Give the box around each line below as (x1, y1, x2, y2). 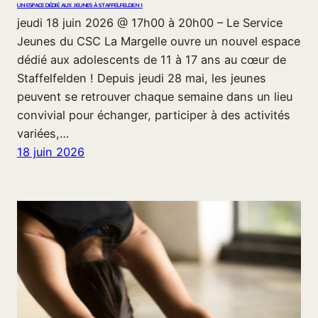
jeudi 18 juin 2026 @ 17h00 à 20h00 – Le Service (17, 16, 283, 31)
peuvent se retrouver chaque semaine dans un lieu (17, 89, 292, 104)
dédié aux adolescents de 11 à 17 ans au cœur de (17, 53, 286, 67)
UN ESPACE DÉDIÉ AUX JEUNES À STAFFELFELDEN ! (17, 1, 143, 10)
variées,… (17, 126, 69, 141)
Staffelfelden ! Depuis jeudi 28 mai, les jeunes (17, 71, 266, 86)
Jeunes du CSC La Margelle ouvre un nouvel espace (17, 34, 300, 49)
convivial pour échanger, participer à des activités (17, 108, 290, 123)
